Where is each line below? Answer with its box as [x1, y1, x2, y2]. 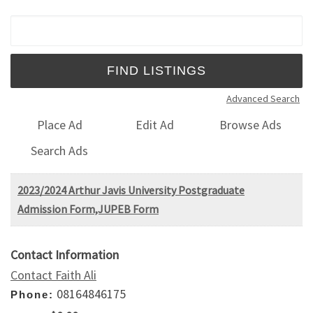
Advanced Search [226, 92, 300, 105]
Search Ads [31, 142, 89, 159]
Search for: [10, 17, 80, 30]
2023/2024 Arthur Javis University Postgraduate [17, 182, 245, 197]
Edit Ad [136, 117, 175, 133]
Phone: [10, 288, 54, 300]
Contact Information [10, 246, 119, 263]
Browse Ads [219, 117, 282, 133]
